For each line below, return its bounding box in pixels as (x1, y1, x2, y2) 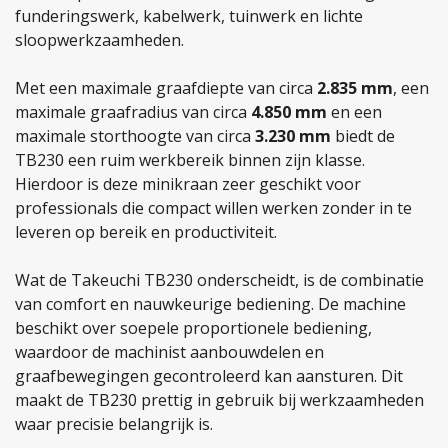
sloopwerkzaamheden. (15, 29, 184, 51)
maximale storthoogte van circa (15, 125, 255, 147)
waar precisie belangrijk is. (15, 413, 213, 435)
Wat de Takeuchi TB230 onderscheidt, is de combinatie (15, 269, 424, 291)
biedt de (331, 125, 395, 147)
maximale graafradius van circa (15, 101, 251, 123)
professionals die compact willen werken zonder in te (15, 197, 412, 219)
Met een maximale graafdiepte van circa (15, 77, 317, 99)
